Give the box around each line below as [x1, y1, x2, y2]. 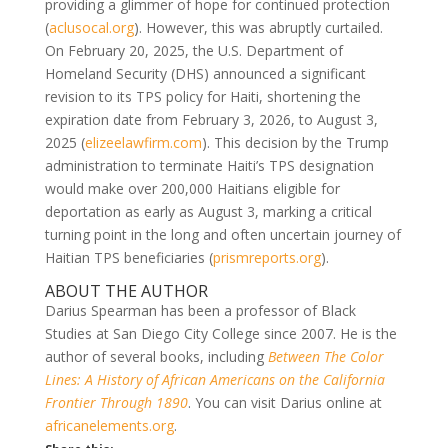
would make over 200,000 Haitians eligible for [44, 178, 340, 198]
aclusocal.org [48, 17, 134, 37]
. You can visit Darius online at [187, 392, 382, 412]
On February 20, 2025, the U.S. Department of [44, 40, 343, 60]
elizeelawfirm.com [84, 132, 202, 152]
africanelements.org [44, 415, 174, 435]
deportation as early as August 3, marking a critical [44, 201, 372, 221]
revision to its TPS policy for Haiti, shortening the [44, 86, 361, 106]
